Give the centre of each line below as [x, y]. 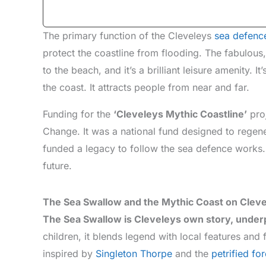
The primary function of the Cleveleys [129, 35]
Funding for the [78, 114]
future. [57, 165]
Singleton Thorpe [134, 253]
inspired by [69, 253]
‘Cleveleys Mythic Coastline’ [180, 114]
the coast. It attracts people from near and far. [146, 87]
